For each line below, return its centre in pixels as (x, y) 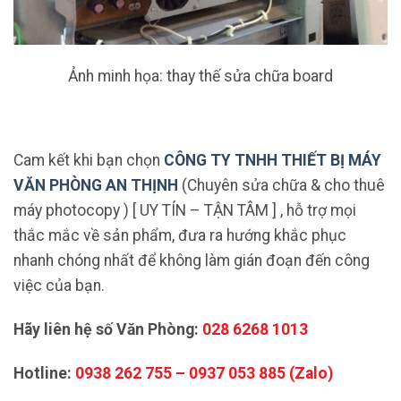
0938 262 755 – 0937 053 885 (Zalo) (204, 373)
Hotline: (44, 373)
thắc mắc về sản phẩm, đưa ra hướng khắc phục (180, 236)
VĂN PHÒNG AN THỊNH (96, 186)
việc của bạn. (59, 286)
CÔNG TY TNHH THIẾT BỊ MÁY (273, 161)
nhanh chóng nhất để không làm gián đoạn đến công (192, 261)
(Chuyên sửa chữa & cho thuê (282, 186)
